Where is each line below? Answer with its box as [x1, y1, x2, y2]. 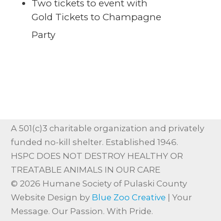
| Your [166, 192, 192, 203]
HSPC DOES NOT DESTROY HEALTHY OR [11, 151, 184, 161]
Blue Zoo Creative [92, 192, 166, 203]
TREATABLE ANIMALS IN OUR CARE [11, 165, 161, 175]
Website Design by [11, 192, 92, 203]
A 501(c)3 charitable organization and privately [11, 123, 205, 134]
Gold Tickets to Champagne [31, 11, 161, 23]
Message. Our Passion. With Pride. [11, 206, 153, 217]
